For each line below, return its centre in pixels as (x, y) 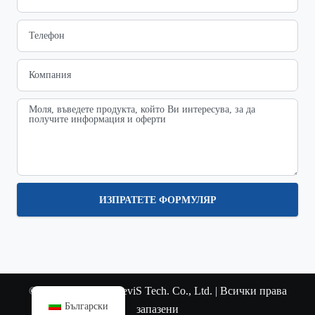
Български (86, 306)
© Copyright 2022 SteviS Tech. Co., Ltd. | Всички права (157, 290)
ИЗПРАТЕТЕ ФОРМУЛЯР (157, 200)
